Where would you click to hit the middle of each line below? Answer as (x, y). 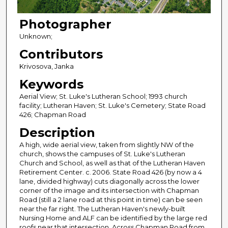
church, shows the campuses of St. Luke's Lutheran (102, 154)
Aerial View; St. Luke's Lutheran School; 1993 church (103, 96)
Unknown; (36, 36)
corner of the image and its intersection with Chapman (109, 191)
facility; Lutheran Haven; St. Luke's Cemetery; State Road (112, 106)
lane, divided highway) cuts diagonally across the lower (109, 181)
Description (57, 133)
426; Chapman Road (52, 115)
